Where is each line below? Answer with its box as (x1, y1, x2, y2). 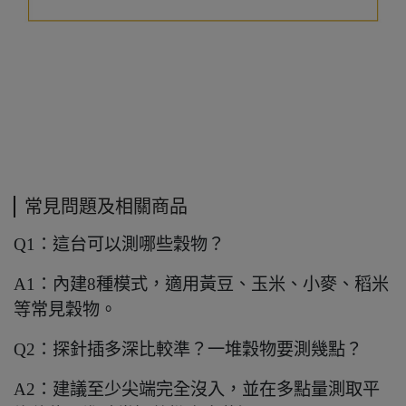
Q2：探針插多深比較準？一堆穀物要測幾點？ (14, 340, 362, 360)
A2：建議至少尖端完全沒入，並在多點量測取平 (14, 380, 380, 400)
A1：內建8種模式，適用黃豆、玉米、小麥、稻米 (14, 275, 389, 295)
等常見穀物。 (14, 300, 117, 320)
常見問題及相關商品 (24, 197, 188, 217)
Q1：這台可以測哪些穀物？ (14, 235, 225, 255)
